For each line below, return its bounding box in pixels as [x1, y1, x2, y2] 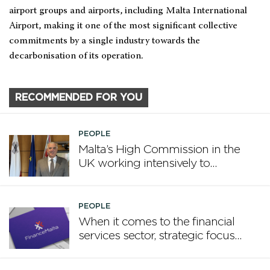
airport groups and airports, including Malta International [9, 6, 247, 16]
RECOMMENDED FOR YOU [15, 93, 142, 103]
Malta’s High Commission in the [78, 144, 240, 156]
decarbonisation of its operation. [9, 51, 143, 61]
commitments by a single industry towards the [9, 36, 200, 46]
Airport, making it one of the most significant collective [9, 21, 237, 31]
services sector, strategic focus [78, 230, 234, 242]
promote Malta [78, 172, 154, 184]
